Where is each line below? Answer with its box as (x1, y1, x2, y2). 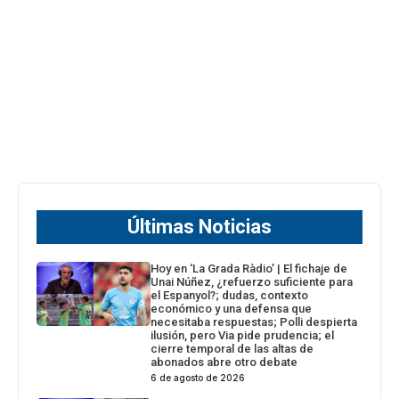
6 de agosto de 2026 (151, 371, 246, 383)
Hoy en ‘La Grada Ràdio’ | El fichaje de (151, 261, 348, 275)
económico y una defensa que (151, 301, 313, 315)
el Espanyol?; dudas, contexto (151, 288, 309, 302)
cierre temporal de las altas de (151, 341, 314, 355)
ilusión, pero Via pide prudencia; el (151, 328, 335, 342)
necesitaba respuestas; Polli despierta (151, 314, 358, 329)
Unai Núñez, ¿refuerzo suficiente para (151, 274, 354, 289)
